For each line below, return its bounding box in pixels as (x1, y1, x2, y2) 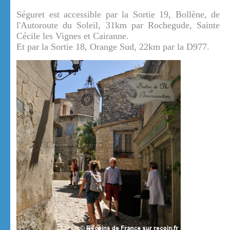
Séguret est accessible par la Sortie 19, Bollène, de (16, 9, 220, 20)
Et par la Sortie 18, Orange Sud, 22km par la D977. (16, 42, 209, 52)
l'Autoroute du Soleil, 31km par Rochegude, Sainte (16, 20, 220, 31)
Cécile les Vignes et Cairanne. (16, 31, 129, 42)
